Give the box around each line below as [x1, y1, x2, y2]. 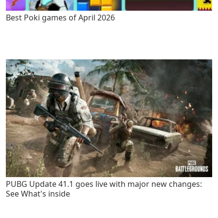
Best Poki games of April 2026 [6, 12, 115, 23]
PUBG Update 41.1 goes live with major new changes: [6, 178, 202, 189]
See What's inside [6, 188, 70, 199]
